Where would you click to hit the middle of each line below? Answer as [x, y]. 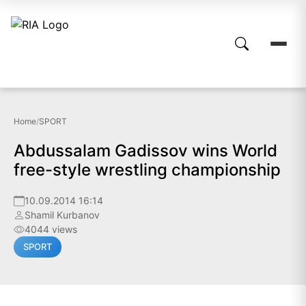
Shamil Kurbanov [62, 215]
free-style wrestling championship [147, 170]
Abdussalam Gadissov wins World [145, 151]
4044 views [51, 229]
